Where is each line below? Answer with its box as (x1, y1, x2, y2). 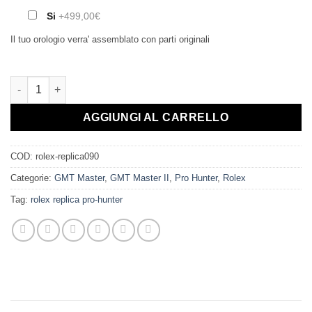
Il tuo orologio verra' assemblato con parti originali (10, 33, 210, 45)
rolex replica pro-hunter (31, 194, 123, 205)
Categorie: (10, 172, 54, 183)
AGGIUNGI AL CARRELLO (82, 111, 230, 123)
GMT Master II (110, 172, 169, 183)
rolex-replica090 (36, 150, 99, 162)
